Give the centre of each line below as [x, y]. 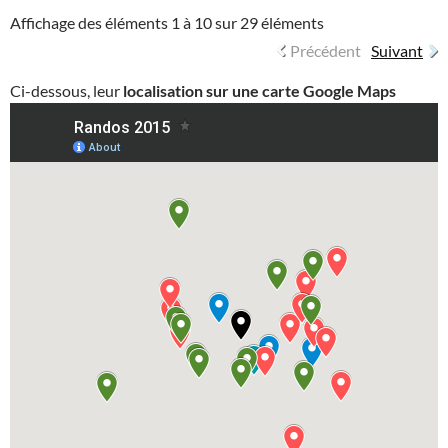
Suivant [397, 51]
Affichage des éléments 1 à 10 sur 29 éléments [167, 23]
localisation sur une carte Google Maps [259, 91]
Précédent [325, 51]
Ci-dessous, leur [66, 91]
